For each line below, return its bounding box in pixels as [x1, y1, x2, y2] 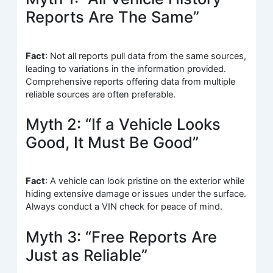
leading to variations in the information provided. [26, 63, 227, 74]
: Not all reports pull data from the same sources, [45, 50, 247, 62]
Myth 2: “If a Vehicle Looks [26, 115, 221, 134]
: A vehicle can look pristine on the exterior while [45, 175, 245, 187]
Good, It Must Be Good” [26, 133, 199, 152]
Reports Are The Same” [26, 7, 200, 27]
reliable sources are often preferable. [26, 88, 176, 100]
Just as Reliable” [26, 245, 148, 264]
